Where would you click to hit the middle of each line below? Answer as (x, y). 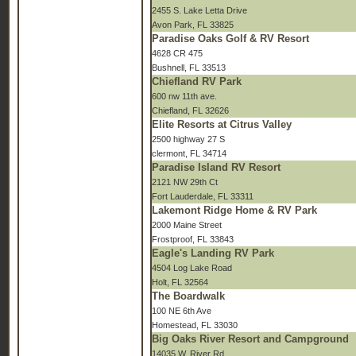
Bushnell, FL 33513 (189, 68)
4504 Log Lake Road (192, 268)
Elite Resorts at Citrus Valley (222, 124)
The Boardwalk (188, 296)
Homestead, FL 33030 (195, 325)
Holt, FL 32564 (180, 282)
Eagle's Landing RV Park (213, 253)
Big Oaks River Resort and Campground (250, 339)
